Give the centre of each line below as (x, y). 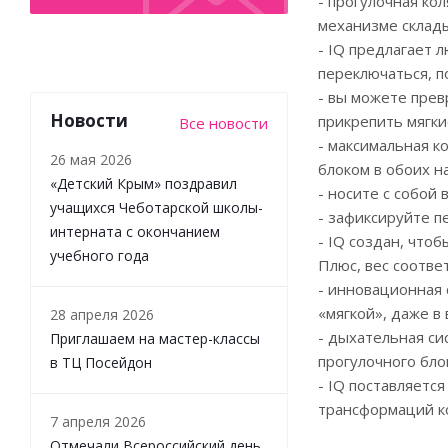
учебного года (99, 255)
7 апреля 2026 (98, 421)
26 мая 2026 (91, 159)
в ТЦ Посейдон (101, 362)
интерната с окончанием (135, 231)
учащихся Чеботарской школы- (156, 207)
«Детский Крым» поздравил (143, 183)
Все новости (223, 122)
